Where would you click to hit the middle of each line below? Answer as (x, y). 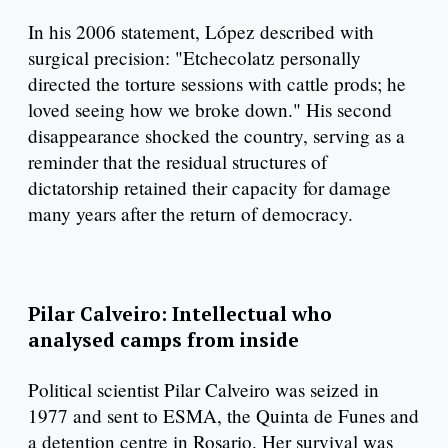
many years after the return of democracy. (190, 214)
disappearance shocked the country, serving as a (216, 136)
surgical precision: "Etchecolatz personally (194, 58)
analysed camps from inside (166, 339)
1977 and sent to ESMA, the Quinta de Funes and (223, 415)
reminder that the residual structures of (177, 162)
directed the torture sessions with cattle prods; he (217, 84)
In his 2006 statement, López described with (201, 32)
